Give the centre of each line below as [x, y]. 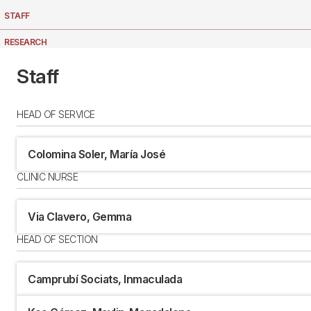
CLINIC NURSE [47, 177]
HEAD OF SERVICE [56, 115]
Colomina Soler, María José [96, 154]
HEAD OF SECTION [57, 239]
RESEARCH [26, 42]
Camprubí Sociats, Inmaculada [105, 279]
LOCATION [26, 68]
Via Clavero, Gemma [79, 217]
